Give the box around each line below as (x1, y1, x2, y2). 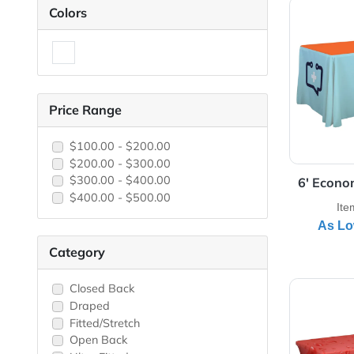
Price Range (55, 152, 136, 171)
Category (55, 311, 118, 329)
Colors (55, 44, 97, 62)
